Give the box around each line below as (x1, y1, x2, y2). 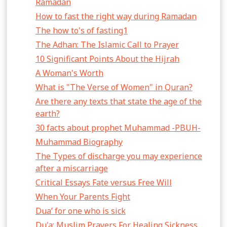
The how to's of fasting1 (35, 25, 128, 36)
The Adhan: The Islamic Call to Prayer (35, 39, 179, 50)
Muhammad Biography (35, 136, 123, 147)
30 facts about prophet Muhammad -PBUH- (35, 122, 201, 133)
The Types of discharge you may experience (35, 150, 202, 162)
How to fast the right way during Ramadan (35, 11, 197, 22)
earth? (35, 108, 60, 119)
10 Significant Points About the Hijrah (35, 53, 179, 64)
